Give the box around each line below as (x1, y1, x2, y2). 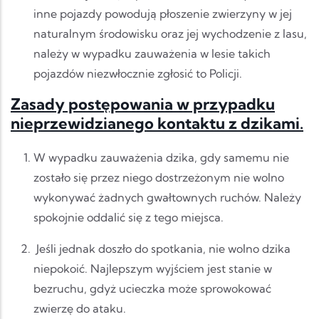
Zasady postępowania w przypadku (11, 94, 275, 115)
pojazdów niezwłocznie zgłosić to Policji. (33, 66, 242, 81)
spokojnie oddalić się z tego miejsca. (33, 210, 224, 225)
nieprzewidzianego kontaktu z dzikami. (11, 113, 303, 134)
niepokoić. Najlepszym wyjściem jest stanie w (33, 261, 278, 276)
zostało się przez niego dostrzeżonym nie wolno (33, 170, 284, 185)
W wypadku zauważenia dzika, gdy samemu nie (33, 150, 289, 165)
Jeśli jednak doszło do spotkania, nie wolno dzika (33, 241, 291, 256)
